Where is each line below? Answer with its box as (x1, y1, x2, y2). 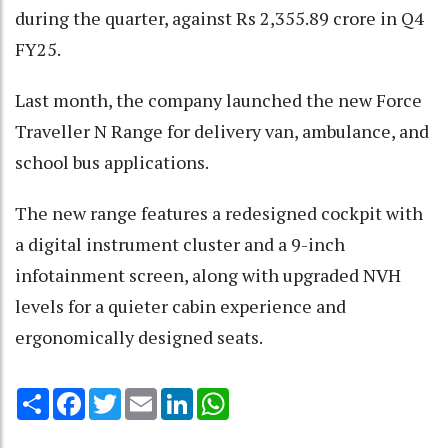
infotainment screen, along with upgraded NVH (15, 263, 401, 288)
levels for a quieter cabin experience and (15, 294, 346, 319)
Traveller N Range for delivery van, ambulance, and (15, 119, 429, 144)
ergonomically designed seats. (15, 325, 263, 350)
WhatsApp (229, 386, 300, 407)
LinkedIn (193, 386, 250, 407)
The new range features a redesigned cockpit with (15, 201, 423, 226)
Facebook (85, 386, 151, 407)
